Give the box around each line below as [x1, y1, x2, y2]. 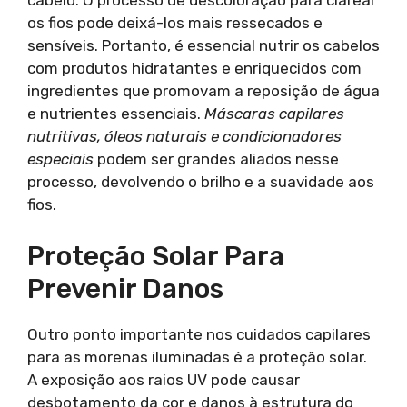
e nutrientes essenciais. [27, 104, 204, 123]
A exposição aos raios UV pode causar [27, 370, 300, 389]
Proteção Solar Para [27, 239, 284, 273]
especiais [27, 150, 94, 168]
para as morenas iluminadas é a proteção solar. [27, 347, 367, 366]
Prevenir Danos [27, 272, 223, 305]
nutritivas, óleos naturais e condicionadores [27, 127, 342, 145]
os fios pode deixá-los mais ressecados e [27, 14, 323, 32]
